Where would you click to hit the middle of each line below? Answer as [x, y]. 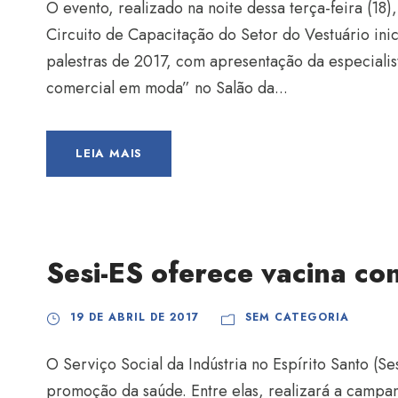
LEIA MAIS [109, 154]
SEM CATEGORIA [297, 318]
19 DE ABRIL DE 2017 [135, 318]
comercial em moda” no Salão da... [167, 88]
